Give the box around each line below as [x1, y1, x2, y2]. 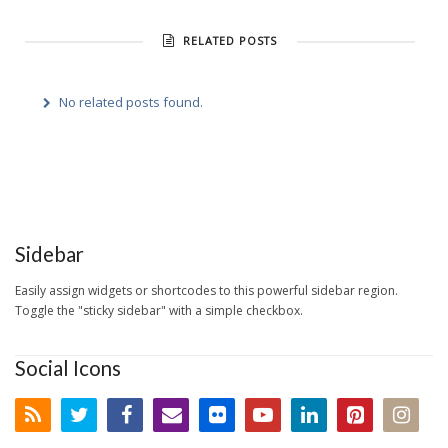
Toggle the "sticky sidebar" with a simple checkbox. [15, 302, 303, 319]
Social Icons [15, 356, 121, 380]
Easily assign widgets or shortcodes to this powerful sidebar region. [15, 282, 398, 299]
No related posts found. [58, 93, 203, 111]
